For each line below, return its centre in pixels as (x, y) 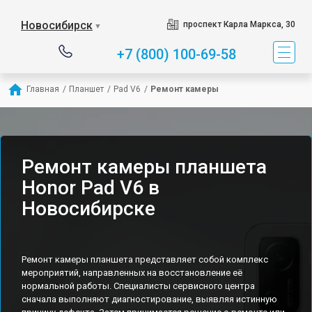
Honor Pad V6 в (91, 188)
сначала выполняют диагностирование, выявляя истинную (149, 299)
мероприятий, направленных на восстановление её (132, 273)
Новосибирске (88, 209)
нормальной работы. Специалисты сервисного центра (138, 286)
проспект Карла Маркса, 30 (239, 24)
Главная (43, 89)
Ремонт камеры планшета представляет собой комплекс (145, 259)
